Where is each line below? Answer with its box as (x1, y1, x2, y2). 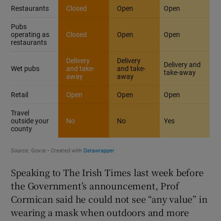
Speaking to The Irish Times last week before (11, 165, 204, 179)
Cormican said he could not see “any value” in (11, 192, 208, 205)
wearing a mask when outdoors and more (11, 205, 189, 219)
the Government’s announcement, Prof (11, 179, 179, 192)
